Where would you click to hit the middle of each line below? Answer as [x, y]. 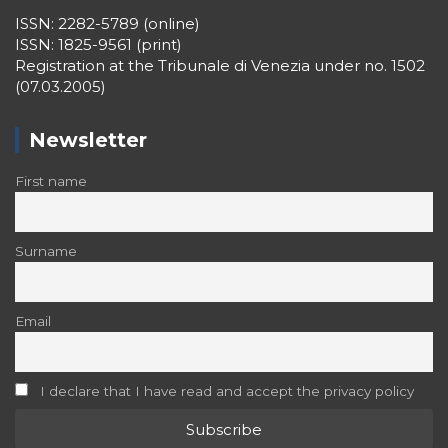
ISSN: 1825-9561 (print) [98, 44]
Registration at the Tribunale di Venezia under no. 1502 [220, 65]
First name [51, 181]
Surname [46, 250]
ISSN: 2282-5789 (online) [107, 23]
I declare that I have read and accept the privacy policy [224, 390]
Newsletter [88, 140]
